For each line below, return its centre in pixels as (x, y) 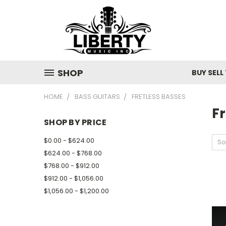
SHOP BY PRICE (75, 122)
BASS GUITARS (97, 97)
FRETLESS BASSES (159, 97)
